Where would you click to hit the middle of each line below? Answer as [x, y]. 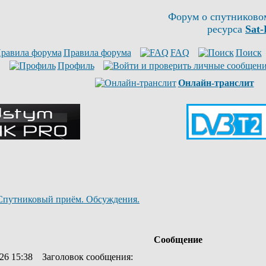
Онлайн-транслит [216, 83]
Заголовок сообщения [86, 257]
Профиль [76, 66]
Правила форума [97, 53]
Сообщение [178, 240]
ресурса [226, 29]
